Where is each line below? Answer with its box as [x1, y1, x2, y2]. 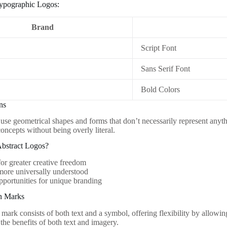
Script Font [141, 43, 177, 52]
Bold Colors [141, 85, 180, 94]
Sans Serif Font [141, 64, 191, 73]
